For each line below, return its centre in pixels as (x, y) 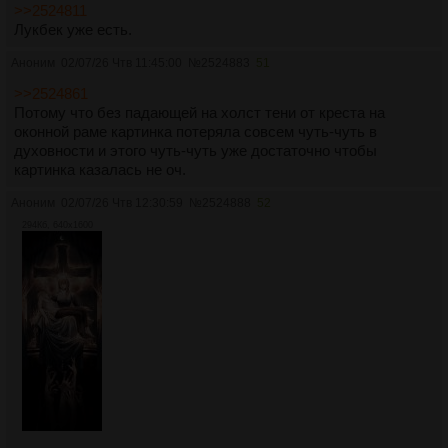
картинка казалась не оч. (100, 170)
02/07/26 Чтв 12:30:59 (122, 203)
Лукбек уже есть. (73, 30)
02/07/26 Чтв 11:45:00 (121, 63)
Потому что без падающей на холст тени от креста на (199, 113)
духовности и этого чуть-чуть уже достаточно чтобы (195, 151)
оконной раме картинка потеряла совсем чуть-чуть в (195, 132)
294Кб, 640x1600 (57, 225)
